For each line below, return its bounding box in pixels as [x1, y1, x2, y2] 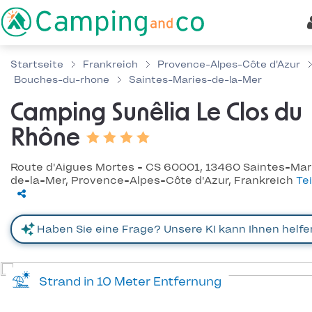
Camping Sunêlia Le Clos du [10, 102, 302, 125]
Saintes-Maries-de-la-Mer [129, 74, 262, 86]
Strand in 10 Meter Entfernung [33, 274, 221, 288]
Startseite [10, 58, 63, 70]
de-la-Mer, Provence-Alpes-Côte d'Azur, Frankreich [10, 174, 296, 187]
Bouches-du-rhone [14, 74, 109, 86]
